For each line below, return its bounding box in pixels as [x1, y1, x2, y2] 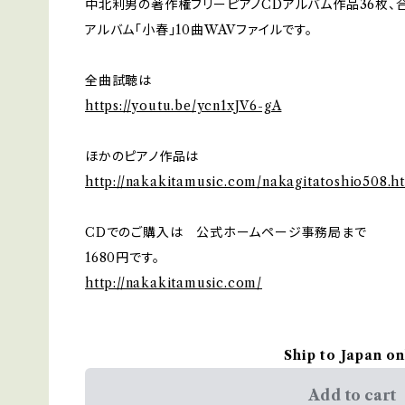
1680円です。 [85, 250, 160, 267]
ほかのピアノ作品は [85, 148, 200, 165]
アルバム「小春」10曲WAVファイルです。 [85, 22, 313, 39]
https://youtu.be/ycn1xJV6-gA [85, 98, 282, 115]
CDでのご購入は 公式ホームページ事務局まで [85, 224, 367, 241]
